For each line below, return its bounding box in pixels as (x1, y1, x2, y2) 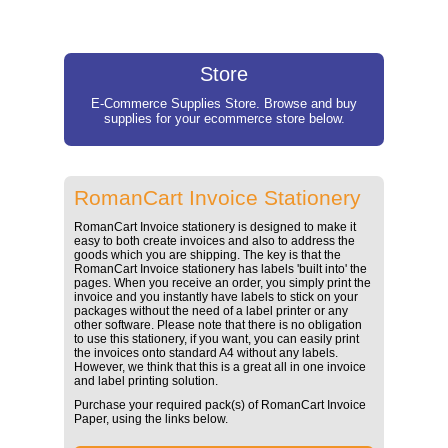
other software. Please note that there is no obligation (74, 317, 362, 332)
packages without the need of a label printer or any (74, 303, 348, 318)
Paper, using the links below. (74, 411, 228, 426)
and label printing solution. (74, 373, 218, 388)
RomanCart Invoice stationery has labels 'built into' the (74, 261, 367, 276)
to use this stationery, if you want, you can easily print (74, 331, 359, 346)
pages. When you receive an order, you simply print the (74, 275, 371, 290)
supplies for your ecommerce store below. (103, 110, 345, 126)
